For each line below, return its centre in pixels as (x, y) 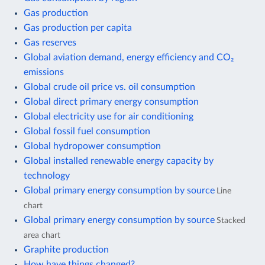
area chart (42, 235)
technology (47, 175)
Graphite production (66, 249)
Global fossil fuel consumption (87, 131)
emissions (44, 72)
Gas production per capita (78, 28)
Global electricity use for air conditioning (109, 116)
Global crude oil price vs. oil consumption (109, 87)
